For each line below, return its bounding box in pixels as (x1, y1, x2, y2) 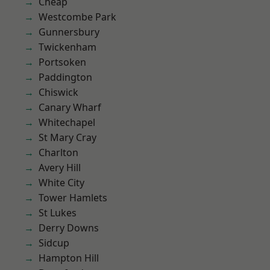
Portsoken (39, 55, 86, 69)
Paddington (39, 71, 92, 84)
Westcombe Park (39, 10, 116, 24)
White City (39, 176, 84, 189)
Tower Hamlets (39, 191, 107, 204)
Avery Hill (39, 161, 81, 174)
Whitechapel (39, 116, 95, 129)
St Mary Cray (39, 131, 96, 144)
